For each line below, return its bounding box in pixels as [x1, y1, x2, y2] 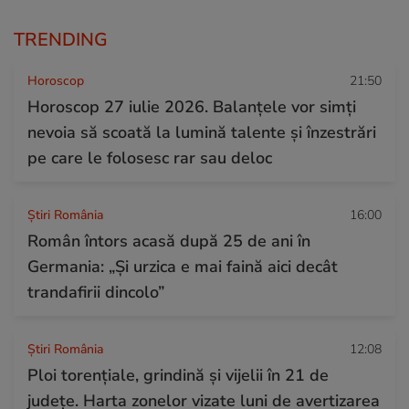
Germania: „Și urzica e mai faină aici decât [27, 255, 338, 278]
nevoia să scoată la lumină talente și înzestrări [27, 121, 376, 143]
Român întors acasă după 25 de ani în [27, 229, 310, 252]
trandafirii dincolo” [27, 280, 164, 303]
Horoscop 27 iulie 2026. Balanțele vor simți [27, 95, 356, 118]
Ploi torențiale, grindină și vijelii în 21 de [27, 363, 329, 386]
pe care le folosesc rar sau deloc [27, 146, 272, 169]
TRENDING [14, 26, 108, 52]
